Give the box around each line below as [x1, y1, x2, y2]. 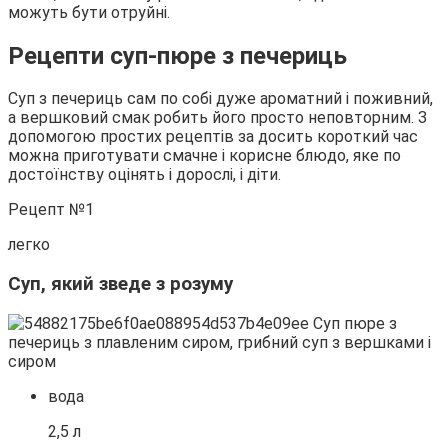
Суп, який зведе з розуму [8, 273, 233, 296]
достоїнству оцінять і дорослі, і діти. [8, 165, 281, 185]
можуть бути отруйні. [8, 2, 170, 22]
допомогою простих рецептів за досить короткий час [8, 127, 418, 147]
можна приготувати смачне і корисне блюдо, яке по [8, 146, 401, 166]
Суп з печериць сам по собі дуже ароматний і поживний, [8, 89, 433, 109]
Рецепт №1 [8, 200, 94, 220]
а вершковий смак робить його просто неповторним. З [8, 108, 427, 128]
